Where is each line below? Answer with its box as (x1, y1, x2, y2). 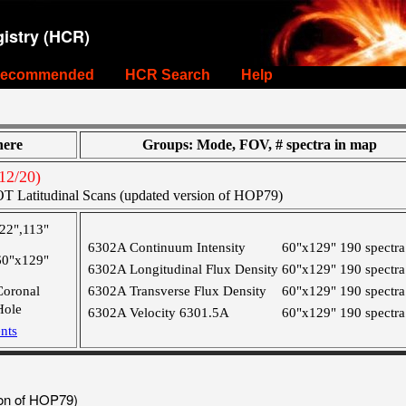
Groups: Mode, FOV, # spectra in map (142, 137, 377, 152)
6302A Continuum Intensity (88, 240, 246, 255)
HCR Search (125, 67, 210, 82)
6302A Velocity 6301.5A (88, 305, 229, 320)
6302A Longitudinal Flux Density (88, 262, 278, 276)
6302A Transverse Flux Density (88, 284, 266, 298)
